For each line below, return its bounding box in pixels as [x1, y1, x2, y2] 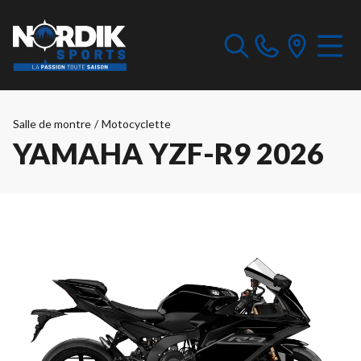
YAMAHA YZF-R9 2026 [13, 135, 324, 171]
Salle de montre [13, 117, 91, 131]
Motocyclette [102, 117, 171, 131]
